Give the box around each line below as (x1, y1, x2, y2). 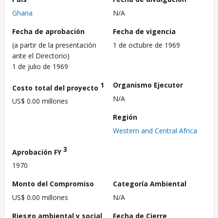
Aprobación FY (12, 147, 63, 157)
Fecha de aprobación (12, 26, 85, 36)
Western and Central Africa (113, 126, 197, 135)
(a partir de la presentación (12, 40, 96, 50)
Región (113, 112, 137, 122)
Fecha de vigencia (113, 26, 176, 36)
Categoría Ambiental (113, 179, 186, 189)
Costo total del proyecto (12, 83, 100, 92)
